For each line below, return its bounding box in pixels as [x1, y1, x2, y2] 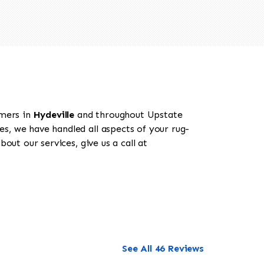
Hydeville [33, 109, 75, 121]
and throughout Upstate [74, 109, 183, 121]
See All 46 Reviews [121, 243, 204, 255]
